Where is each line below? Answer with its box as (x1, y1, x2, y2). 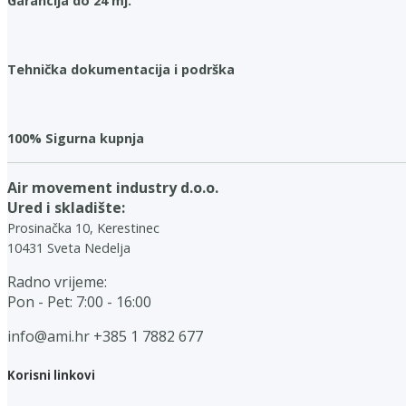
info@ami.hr (7, 326, 90, 347)
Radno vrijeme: (7, 272, 107, 293)
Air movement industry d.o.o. (7, 178, 218, 198)
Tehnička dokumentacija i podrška (7, 61, 235, 79)
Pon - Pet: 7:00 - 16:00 (7, 292, 151, 313)
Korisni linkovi (7, 366, 95, 383)
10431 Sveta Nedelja (7, 239, 130, 257)
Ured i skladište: (7, 198, 125, 218)
